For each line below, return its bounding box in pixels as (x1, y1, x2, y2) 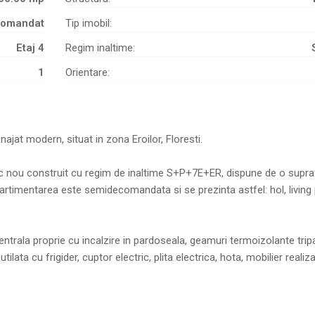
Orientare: (65, 66, 110, 79)
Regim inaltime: (65, 41, 135, 55)
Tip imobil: (65, 17, 112, 30)
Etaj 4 (15, 41, 44, 55)
